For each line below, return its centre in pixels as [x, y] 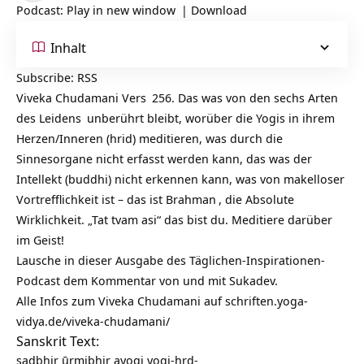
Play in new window [121, 10]
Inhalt [68, 47]
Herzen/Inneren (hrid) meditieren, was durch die [149, 139]
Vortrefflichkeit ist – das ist [91, 199]
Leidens [60, 118]
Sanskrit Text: [58, 341]
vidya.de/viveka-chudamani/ [93, 321]
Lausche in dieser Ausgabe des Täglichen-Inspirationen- [171, 260]
